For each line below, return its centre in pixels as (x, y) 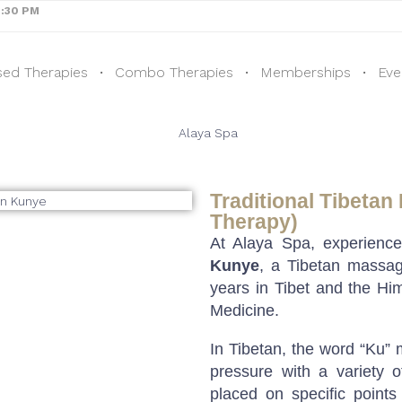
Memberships (306, 72)
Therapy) (254, 221)
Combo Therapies (175, 72)
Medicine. (245, 310)
